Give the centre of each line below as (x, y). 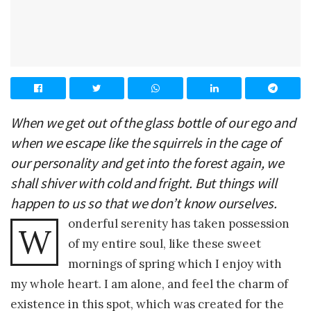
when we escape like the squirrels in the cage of (146, 143)
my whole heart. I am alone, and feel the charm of (149, 284)
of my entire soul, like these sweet (165, 244)
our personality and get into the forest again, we (148, 163)
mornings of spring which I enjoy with (175, 264)
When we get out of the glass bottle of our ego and (153, 123)
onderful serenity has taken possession (179, 224)
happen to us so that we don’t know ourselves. (144, 204)
